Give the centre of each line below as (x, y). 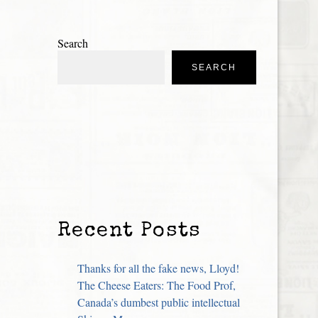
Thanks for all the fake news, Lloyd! (158, 268)
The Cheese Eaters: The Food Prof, (157, 285)
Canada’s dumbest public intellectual (159, 302)
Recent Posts (130, 232)
